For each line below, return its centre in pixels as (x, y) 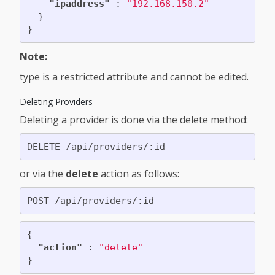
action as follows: (139, 174)
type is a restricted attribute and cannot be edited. (134, 77)
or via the (43, 174)
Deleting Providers (56, 102)
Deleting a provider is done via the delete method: (134, 120)
